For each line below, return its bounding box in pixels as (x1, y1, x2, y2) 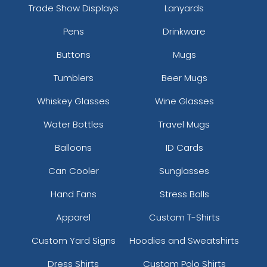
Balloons (55, 141, 92, 154)
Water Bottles (43, 117, 104, 131)
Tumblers (53, 71, 94, 84)
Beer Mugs (161, 71, 207, 84)
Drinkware (163, 24, 206, 38)
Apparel (56, 210, 91, 223)
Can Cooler (48, 164, 99, 177)
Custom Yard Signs (31, 234, 116, 247)
